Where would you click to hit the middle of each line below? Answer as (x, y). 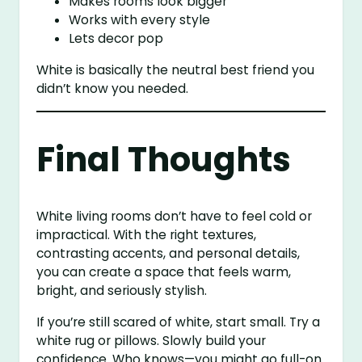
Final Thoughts (164, 159)
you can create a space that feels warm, (164, 272)
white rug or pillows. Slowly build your (152, 340)
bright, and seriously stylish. (122, 291)
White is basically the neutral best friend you (176, 69)
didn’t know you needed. (113, 88)
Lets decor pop (116, 39)
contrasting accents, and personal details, (168, 254)
